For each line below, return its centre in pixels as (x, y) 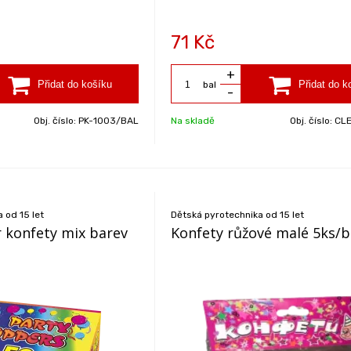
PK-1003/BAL (109, 121)
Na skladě (193, 121)
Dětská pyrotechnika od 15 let (238, 215)
